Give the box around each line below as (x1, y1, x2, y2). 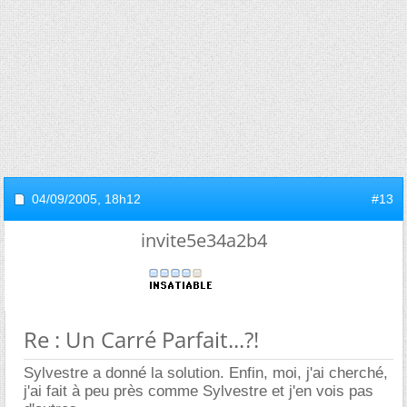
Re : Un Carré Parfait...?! (24, 323, 259, 354)
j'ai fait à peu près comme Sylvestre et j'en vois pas (24, 382, 373, 400)
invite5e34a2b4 (140, 227, 267, 253)
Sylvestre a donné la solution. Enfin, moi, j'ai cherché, (24, 363, 388, 382)
